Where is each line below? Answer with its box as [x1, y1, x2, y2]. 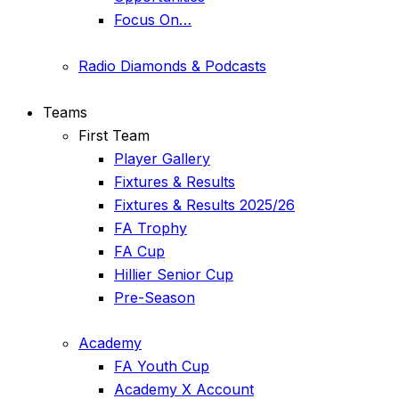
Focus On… [114, 10, 191, 28]
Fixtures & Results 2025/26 [114, 195, 295, 214]
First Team [78, 126, 150, 144]
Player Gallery [114, 149, 210, 167]
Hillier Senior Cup [114, 265, 233, 283]
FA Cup [114, 241, 165, 260]
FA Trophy [114, 218, 187, 237]
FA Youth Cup [114, 357, 209, 376]
